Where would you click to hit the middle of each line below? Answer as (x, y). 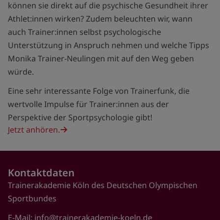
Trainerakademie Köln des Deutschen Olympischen (103, 185)
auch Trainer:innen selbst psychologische (84, 32)
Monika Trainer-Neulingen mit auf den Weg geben (101, 58)
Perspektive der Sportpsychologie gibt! (80, 117)
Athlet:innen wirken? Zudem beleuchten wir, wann (100, 19)
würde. (21, 72)
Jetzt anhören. (34, 130)
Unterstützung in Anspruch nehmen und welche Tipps (109, 45)
